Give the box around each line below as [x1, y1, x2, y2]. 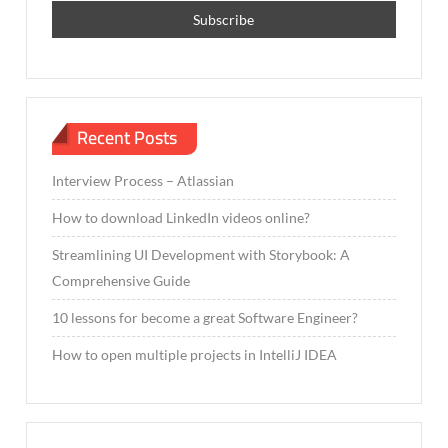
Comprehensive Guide [52, 272, 191, 290]
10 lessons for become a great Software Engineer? [52, 309, 359, 327]
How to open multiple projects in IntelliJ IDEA [52, 346, 338, 364]
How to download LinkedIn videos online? [52, 209, 311, 227]
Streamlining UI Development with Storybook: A [52, 246, 351, 264]
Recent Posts [77, 120, 178, 154]
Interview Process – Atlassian [52, 172, 235, 190]
